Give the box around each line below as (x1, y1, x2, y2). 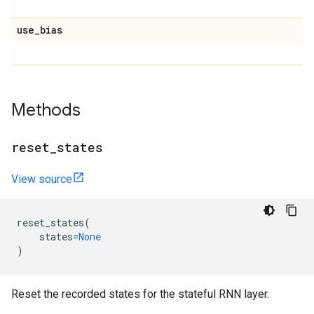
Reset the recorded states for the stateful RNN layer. (11, 287, 269, 301)
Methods (11, 100, 81, 121)
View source (11, 172, 72, 186)
